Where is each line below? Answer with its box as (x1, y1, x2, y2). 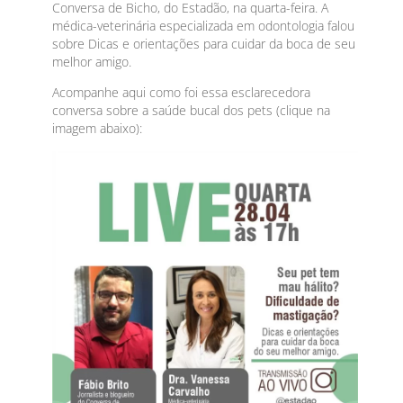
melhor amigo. (52, 52, 132, 70)
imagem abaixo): (52, 120, 143, 138)
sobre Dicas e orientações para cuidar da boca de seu (52, 34, 356, 52)
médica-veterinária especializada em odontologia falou (52, 16, 355, 34)
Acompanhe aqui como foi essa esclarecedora (52, 84, 311, 102)
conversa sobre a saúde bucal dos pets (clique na (52, 102, 331, 120)
